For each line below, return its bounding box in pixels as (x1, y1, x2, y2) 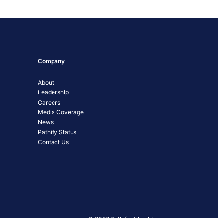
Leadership (38, 89, 69, 96)
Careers (38, 98, 61, 106)
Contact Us (38, 138, 69, 146)
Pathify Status (38, 128, 77, 136)
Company (38, 57, 65, 65)
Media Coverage (38, 109, 84, 116)
